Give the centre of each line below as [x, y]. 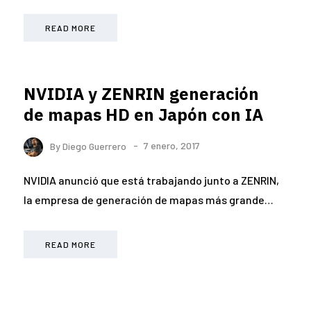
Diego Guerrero [94, 146]
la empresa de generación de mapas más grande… [149, 199]
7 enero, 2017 [172, 146]
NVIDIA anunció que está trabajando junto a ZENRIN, [151, 180]
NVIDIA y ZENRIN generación [141, 94]
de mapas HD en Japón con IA [143, 115]
